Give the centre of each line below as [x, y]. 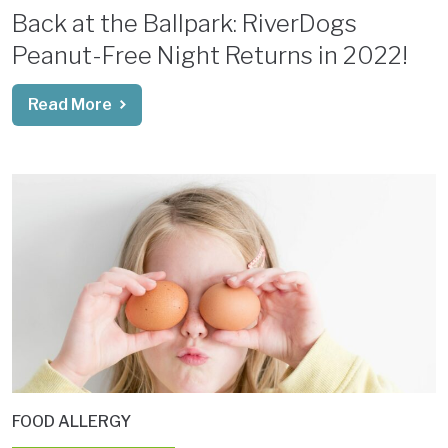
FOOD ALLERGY [71, 421]
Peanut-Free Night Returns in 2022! [210, 55]
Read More [70, 104]
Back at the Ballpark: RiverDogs [184, 23]
